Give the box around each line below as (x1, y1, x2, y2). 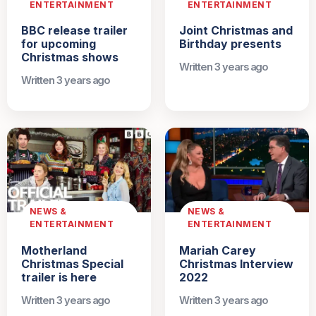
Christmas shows (21, 50, 119, 65)
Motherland (21, 243, 87, 257)
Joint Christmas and (179, 23, 293, 38)
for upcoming (21, 37, 96, 51)
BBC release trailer (21, 23, 128, 38)
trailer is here (21, 269, 97, 284)
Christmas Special (21, 256, 123, 271)
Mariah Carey (179, 243, 256, 257)
